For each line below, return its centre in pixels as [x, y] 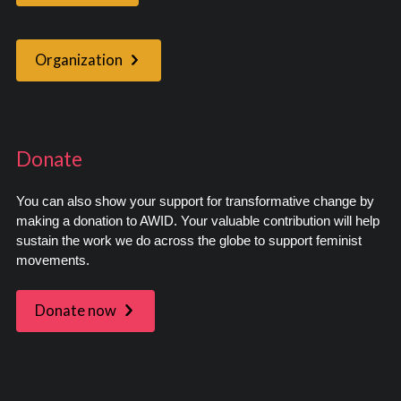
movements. [52, 260]
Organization [78, 60]
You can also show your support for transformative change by [195, 201]
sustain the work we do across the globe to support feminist [188, 240]
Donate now [75, 310]
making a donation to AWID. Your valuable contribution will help [197, 221]
